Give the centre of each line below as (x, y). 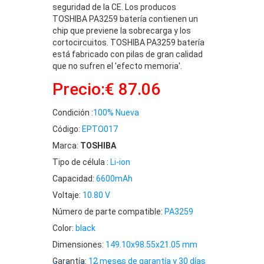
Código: (67, 129)
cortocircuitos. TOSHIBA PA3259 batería (128, 42)
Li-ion (120, 162)
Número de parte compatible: (108, 211)
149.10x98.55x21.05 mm (151, 244)
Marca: (66, 145)
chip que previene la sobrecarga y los (122, 30)
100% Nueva (116, 112)
